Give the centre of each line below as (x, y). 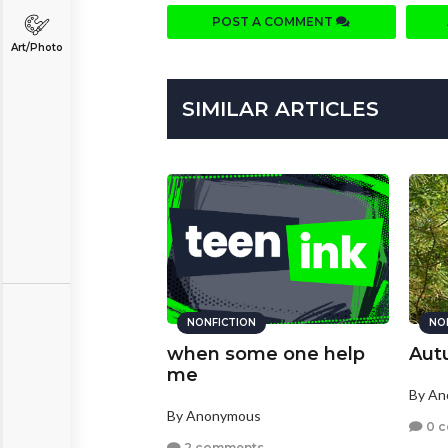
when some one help (266, 354)
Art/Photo (36, 47)
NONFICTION (221, 323)
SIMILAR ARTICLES (280, 109)
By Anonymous (214, 416)
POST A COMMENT (274, 22)
